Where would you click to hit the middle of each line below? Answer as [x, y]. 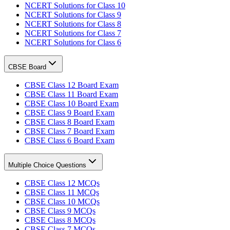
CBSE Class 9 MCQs [60, 210]
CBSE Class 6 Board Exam [70, 140]
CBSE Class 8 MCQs [60, 220]
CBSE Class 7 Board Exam [70, 131]
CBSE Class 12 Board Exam [72, 85]
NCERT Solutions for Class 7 [73, 33]
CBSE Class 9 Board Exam [70, 112]
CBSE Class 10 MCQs [62, 201]
